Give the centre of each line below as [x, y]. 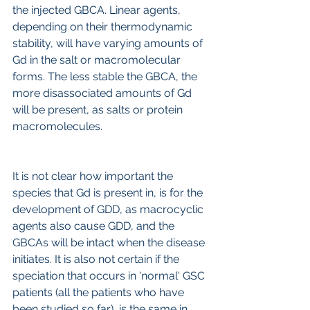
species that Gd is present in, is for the [109, 192]
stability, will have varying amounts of [109, 43]
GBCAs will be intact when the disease [110, 242]
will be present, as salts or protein [99, 109]
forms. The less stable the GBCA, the [106, 76]
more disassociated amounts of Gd [103, 93]
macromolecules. [57, 126]
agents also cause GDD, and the [95, 226]
